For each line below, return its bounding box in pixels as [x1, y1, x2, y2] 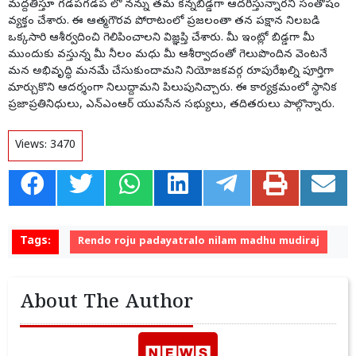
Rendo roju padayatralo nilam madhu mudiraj [78, 234, 319, 249]
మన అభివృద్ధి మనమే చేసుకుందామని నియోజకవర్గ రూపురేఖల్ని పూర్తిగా [8, 64, 334, 79]
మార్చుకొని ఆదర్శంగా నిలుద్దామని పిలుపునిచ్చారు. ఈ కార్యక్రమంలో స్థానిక [8, 80, 337, 96]
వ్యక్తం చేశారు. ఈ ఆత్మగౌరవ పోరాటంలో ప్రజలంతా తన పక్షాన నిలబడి [8, 14, 319, 29]
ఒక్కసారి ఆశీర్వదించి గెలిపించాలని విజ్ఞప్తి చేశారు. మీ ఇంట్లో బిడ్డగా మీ [8, 30, 315, 46]
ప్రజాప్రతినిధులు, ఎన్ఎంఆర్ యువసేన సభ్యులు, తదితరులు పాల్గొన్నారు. [8, 97, 335, 113]
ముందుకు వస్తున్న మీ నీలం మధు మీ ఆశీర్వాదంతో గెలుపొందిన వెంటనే [8, 47, 327, 63]
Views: [15, 137, 50, 153]
